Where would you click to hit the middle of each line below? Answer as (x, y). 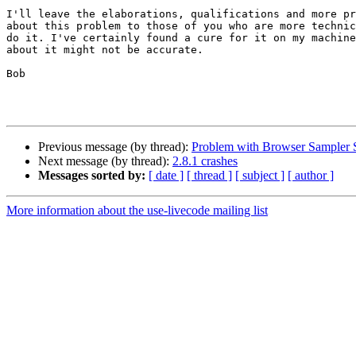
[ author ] (311, 176)
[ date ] (166, 176)
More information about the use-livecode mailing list (137, 211)
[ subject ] (260, 176)
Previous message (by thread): (115, 147)
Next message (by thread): (105, 161)
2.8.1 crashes (205, 161)
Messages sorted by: (92, 176)
